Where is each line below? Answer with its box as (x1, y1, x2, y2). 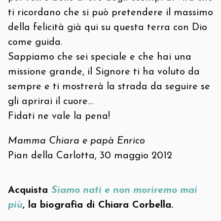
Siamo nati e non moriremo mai (51, 185, 197, 195)
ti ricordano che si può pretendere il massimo (8, 8, 213, 18)
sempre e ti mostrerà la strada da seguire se (8, 82, 210, 92)
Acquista (8, 185, 51, 195)
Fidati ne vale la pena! (8, 111, 110, 121)
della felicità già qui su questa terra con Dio (8, 23, 207, 33)
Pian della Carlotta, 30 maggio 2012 (8, 151, 172, 161)
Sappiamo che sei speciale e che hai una (8, 52, 191, 62)
